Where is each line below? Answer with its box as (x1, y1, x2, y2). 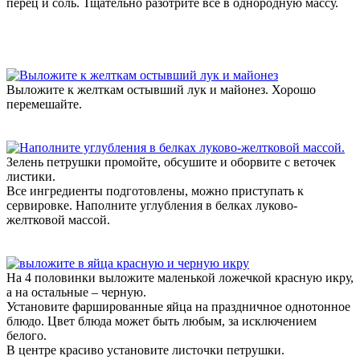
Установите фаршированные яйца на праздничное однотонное (6, 299, 350, 313)
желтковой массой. (6, 212, 110, 227)
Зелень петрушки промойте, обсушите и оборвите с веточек (6, 154, 336, 169)
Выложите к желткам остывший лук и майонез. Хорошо (6, 82, 316, 96)
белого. (6, 328, 47, 342)
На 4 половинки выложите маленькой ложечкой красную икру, (6, 270, 354, 284)
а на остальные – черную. (6, 284, 146, 299)
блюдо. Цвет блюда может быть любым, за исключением (6, 313, 317, 328)
